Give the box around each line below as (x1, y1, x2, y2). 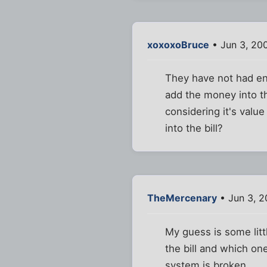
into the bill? (165, 122, 223, 135)
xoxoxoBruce (147, 39, 209, 51)
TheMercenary (147, 192, 217, 204)
